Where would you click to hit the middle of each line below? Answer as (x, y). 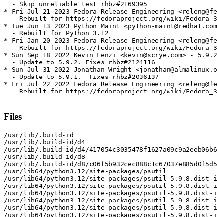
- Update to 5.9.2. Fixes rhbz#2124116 (79, 62)
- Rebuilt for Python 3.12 (56, 33)
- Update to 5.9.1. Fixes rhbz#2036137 (81, 77)
